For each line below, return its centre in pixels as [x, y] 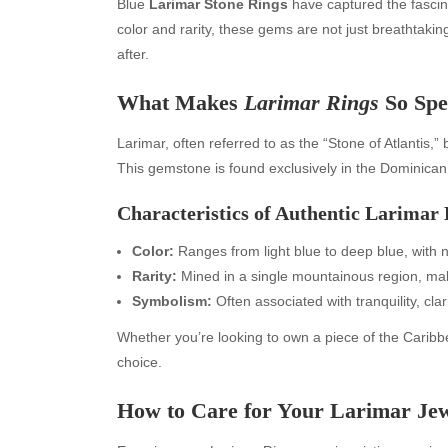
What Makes [180, 102]
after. [133, 54]
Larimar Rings [311, 102]
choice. [139, 361]
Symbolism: [172, 300]
